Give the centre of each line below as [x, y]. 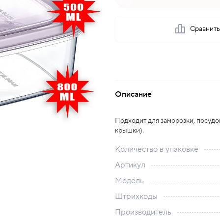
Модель [129, 181]
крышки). [129, 131]
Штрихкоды [136, 196]
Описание [133, 94]
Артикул [130, 165]
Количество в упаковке [157, 149]
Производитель [143, 212]
